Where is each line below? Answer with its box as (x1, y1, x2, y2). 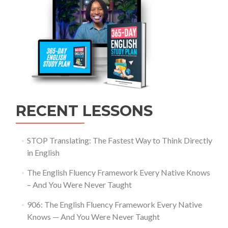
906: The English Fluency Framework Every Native (26, 199, 202, 209)
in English (26, 147, 60, 157)
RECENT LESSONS (16, 101, 153, 120)
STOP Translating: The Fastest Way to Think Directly (26, 135, 212, 145)
